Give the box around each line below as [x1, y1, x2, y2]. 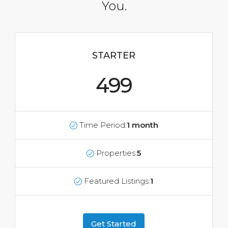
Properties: [96, 148, 137, 158]
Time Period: [79, 120, 127, 130]
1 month [126, 120, 158, 130]
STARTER [92, 50, 135, 61]
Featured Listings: [84, 176, 150, 186]
